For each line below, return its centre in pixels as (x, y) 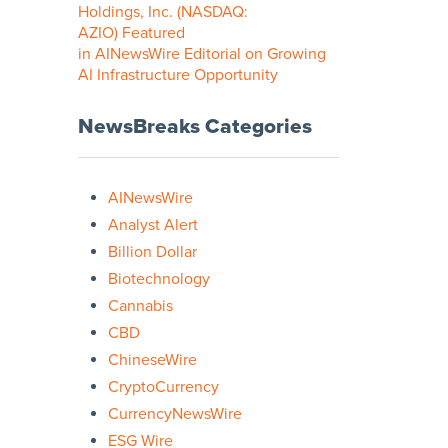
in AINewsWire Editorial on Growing (202, 53)
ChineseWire (152, 359)
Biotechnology (159, 278)
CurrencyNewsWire (175, 413)
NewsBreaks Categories (195, 126)
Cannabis (140, 305)
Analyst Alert (153, 224)
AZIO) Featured (131, 32)
